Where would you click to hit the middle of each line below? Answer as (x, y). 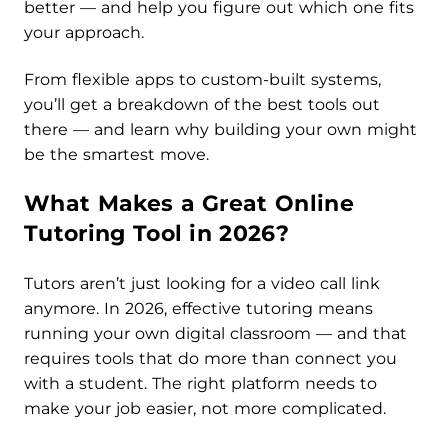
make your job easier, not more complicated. (205, 409)
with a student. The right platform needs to (200, 384)
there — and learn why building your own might (220, 130)
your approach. (84, 33)
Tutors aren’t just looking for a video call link (202, 284)
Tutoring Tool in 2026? (157, 234)
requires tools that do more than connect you (210, 359)
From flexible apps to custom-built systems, (202, 80)
